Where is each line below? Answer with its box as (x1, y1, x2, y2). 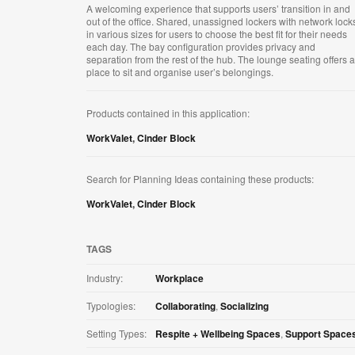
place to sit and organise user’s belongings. (86, 65, 273, 79)
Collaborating (155, 299, 216, 314)
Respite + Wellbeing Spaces (155, 326, 281, 342)
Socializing (220, 299, 269, 314)
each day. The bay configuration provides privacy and (86, 40, 315, 54)
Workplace (155, 271, 204, 286)
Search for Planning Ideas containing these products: (86, 172, 314, 186)
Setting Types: (86, 326, 147, 341)
